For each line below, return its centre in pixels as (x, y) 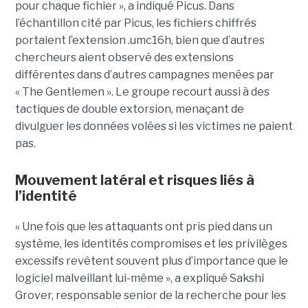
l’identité (46, 196)
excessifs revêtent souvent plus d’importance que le (151, 261)
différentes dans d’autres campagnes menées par (144, 75)
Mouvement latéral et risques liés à (134, 180)
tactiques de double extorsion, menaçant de (129, 109)
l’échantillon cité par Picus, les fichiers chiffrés (135, 23)
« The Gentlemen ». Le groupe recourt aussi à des (142, 92)
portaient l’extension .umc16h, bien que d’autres (140, 41)
